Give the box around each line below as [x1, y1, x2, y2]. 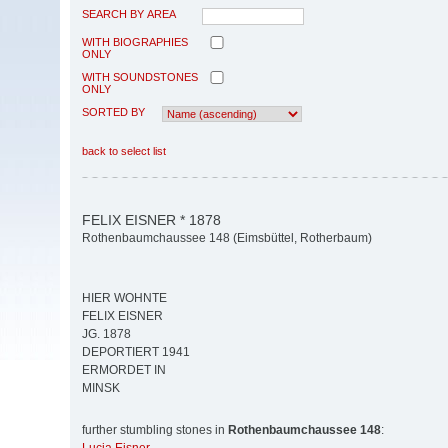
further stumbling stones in [82, 423, 228, 438]
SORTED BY [82, 105, 145, 118]
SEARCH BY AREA [82, 7, 176, 20]
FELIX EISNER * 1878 [82, 211, 221, 228]
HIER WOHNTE [82, 291, 167, 306]
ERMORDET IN [82, 363, 166, 378]
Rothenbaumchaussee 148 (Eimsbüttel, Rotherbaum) [82, 231, 372, 246]
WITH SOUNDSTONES [82, 70, 198, 83]
